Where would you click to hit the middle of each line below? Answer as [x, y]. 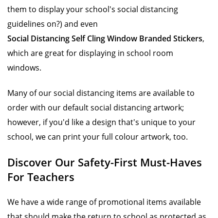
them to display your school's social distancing [93, 9]
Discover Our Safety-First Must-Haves [105, 162]
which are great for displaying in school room [90, 53]
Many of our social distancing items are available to [101, 93]
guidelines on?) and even [53, 24]
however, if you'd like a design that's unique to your [101, 122]
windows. [25, 68]
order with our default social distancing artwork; [96, 108]
